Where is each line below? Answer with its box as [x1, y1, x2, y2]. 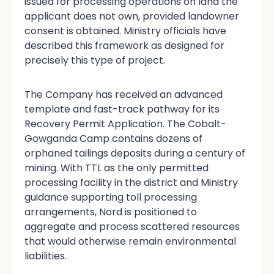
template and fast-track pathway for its [24, 102, 220, 117]
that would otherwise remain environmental [24, 234, 236, 249]
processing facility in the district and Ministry [24, 176, 238, 190]
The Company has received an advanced [24, 87, 223, 102]
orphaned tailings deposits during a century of [24, 146, 245, 161]
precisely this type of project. [24, 53, 165, 68]
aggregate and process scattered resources [24, 220, 240, 234]
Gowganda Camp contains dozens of [24, 131, 202, 146]
